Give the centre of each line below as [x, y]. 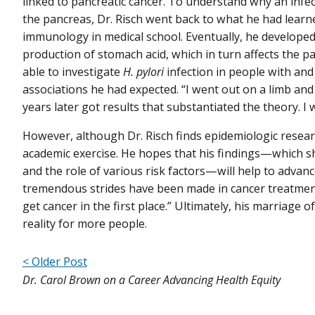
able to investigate [73, 72]
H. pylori [143, 72]
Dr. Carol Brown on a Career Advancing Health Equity [152, 280]
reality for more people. [85, 224]
